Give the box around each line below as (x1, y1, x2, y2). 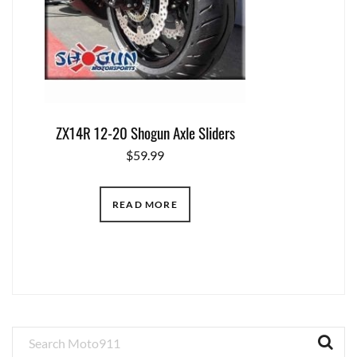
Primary (12, 323, 74, 352)
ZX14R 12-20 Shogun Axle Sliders (55, 120, 235, 143)
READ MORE (112, 198, 178, 210)
